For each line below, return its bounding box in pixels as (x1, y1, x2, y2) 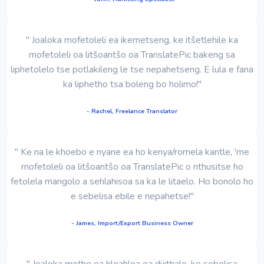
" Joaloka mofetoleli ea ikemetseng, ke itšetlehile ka (26, 33, 238, 47)
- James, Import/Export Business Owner (71, 218, 193, 227)
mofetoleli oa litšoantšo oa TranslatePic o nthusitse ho (21, 160, 243, 173)
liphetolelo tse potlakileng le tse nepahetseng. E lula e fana (11, 62, 253, 76)
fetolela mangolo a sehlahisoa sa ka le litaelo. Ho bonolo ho (11, 174, 253, 188)
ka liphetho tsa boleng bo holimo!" (62, 77, 202, 91)
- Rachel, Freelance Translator (87, 106, 177, 115)
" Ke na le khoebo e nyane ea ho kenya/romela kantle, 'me (15, 145, 249, 159)
